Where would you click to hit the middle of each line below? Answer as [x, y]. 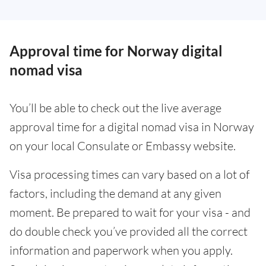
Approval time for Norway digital [116, 51]
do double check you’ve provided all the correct [129, 232]
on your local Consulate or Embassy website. [123, 146]
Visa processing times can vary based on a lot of [129, 175]
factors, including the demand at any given [115, 194]
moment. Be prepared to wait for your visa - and [130, 213]
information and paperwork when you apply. [121, 251]
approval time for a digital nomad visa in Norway [132, 127]
